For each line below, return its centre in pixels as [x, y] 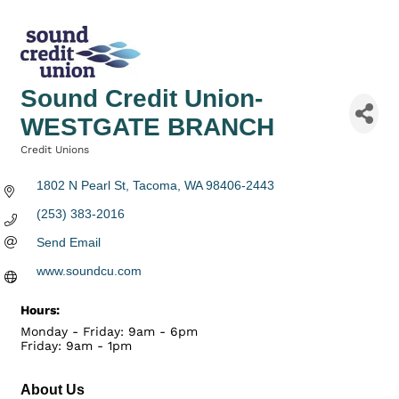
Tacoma [155, 186]
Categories [48, 162]
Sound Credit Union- [142, 99]
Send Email [68, 243]
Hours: [40, 310]
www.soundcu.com [89, 271]
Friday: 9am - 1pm [76, 346]
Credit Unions [55, 150]
